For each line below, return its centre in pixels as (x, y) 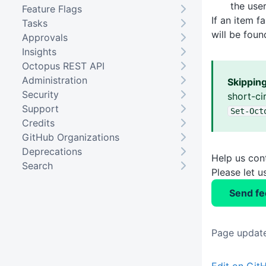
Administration (54, 80)
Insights (39, 51)
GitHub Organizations (70, 137)
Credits (38, 123)
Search (37, 165)
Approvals (45, 37)
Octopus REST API (63, 66)
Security (40, 94)
